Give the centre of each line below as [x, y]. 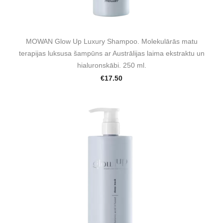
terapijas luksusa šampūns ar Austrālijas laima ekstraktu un [111, 54]
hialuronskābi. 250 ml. [111, 65]
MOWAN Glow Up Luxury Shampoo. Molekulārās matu [111, 42]
